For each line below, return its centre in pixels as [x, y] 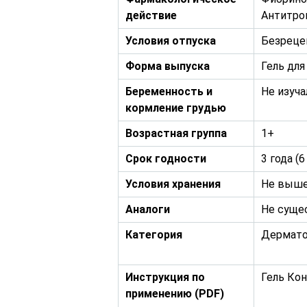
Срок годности [166, 159]
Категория [154, 235]
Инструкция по [165, 277]
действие [151, 15]
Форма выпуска [168, 66]
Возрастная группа [176, 133]
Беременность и [169, 91]
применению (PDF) [175, 294]
